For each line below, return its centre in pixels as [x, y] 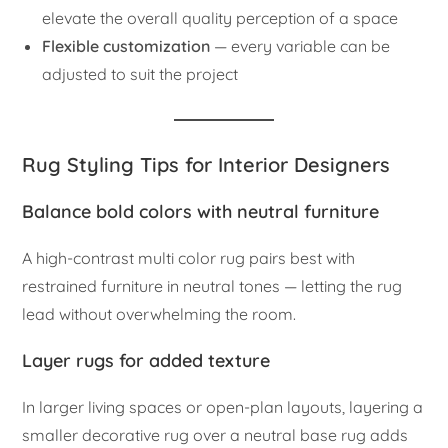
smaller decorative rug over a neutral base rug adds [215, 434]
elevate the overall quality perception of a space [220, 17]
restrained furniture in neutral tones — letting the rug [212, 285]
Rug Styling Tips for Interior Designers [206, 164]
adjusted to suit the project [140, 73]
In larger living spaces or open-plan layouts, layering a [223, 406]
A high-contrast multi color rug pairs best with [189, 257]
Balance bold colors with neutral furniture [201, 211]
